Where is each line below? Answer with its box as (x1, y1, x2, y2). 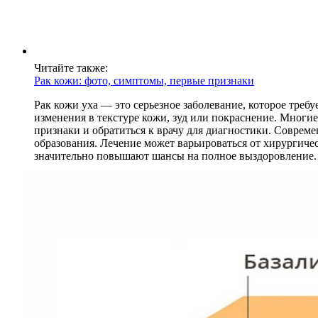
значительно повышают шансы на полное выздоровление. (34, 150, 317, 163)
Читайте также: (34, 62, 108, 75)
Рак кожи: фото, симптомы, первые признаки (34, 75, 254, 87)
